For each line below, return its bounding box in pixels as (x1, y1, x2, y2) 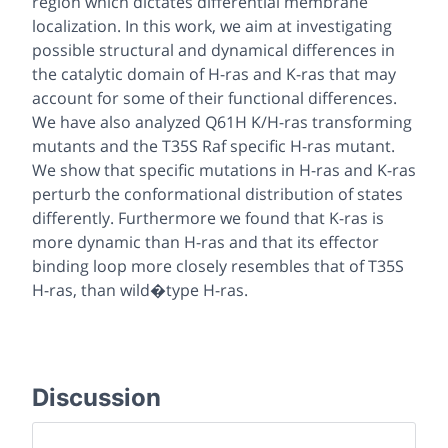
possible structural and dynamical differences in (32, 38, 395, 61)
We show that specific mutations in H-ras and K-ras (32, 158, 416, 181)
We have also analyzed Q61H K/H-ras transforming (32, 110, 412, 133)
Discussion (32, 382, 161, 412)
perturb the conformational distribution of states (32, 182, 403, 205)
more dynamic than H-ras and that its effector (32, 230, 379, 253)
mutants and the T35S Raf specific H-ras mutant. (32, 134, 395, 157)
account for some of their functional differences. (32, 86, 397, 109)
